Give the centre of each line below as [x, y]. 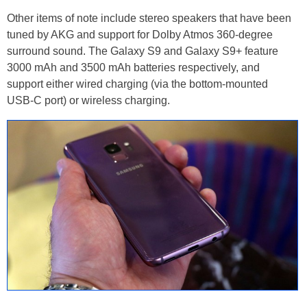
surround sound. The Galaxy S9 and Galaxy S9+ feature [143, 51]
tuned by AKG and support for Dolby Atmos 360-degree [140, 35]
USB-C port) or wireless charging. [88, 101]
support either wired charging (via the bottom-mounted [137, 84]
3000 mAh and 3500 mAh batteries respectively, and [133, 68]
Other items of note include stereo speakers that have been [149, 19]
